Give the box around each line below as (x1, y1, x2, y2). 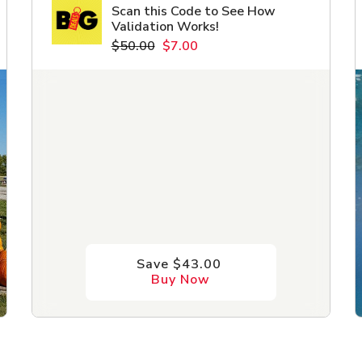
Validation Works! (111, 18, 219, 36)
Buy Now (151, 270, 211, 288)
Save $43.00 (136, 255, 225, 273)
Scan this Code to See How (111, 2, 276, 21)
